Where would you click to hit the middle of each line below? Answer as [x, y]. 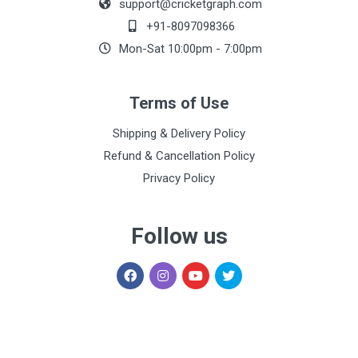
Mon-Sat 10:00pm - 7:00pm [189, 49]
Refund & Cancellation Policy [179, 156]
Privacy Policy [179, 178]
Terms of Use [179, 103]
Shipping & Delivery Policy [179, 133]
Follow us [179, 236]
